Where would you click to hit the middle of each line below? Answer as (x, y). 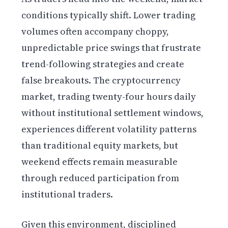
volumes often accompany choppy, (95, 31)
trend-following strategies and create (103, 64)
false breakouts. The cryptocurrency (101, 80)
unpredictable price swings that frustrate (111, 47)
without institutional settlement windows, (113, 112)
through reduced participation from (101, 178)
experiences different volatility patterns (109, 129)
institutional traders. (67, 194)
